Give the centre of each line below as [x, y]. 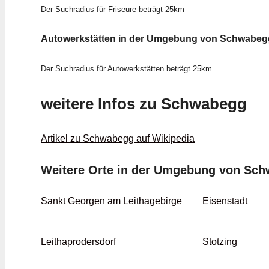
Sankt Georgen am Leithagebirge [111, 201]
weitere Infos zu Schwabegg [144, 104]
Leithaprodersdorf [78, 242]
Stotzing [219, 242]
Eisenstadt [225, 201]
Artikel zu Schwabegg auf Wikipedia [118, 139]
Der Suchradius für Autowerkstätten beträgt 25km [126, 68]
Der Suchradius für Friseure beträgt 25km [113, 10]
